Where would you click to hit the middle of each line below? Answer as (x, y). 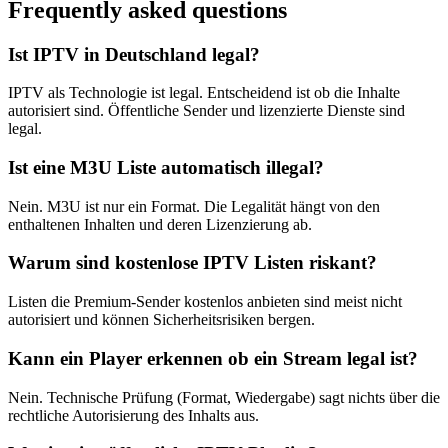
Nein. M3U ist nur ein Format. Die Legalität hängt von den (194, 206)
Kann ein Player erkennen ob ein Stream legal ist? (213, 358)
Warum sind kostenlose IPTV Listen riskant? (192, 263)
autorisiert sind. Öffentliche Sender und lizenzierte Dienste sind (206, 111)
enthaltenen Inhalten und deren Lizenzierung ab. (160, 224)
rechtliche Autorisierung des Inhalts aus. (133, 415)
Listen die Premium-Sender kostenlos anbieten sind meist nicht (205, 302)
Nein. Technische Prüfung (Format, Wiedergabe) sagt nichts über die (224, 397)
